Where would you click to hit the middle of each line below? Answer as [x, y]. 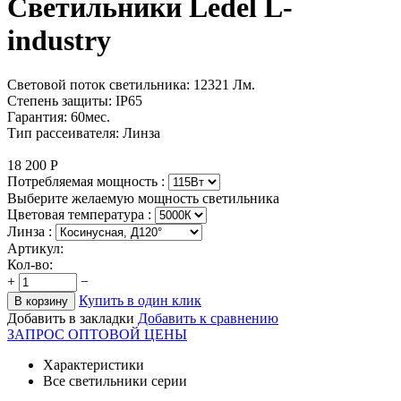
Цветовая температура [77, 214]
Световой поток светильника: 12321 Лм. [131, 84]
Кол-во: [30, 264]
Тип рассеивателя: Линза [84, 132]
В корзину [41, 301]
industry [59, 41]
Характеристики [94, 364]
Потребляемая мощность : [88, 181]
